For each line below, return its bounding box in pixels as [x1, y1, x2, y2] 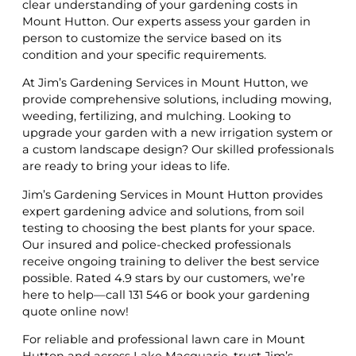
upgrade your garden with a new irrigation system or [22, 126, 333, 141]
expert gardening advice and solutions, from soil [22, 203, 304, 219]
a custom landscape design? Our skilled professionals [22, 142, 334, 157]
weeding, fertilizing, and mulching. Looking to [22, 109, 291, 124]
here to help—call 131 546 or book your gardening [22, 287, 310, 302]
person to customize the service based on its [22, 30, 281, 45]
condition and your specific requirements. [22, 47, 266, 62]
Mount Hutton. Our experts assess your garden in [22, 14, 311, 29]
